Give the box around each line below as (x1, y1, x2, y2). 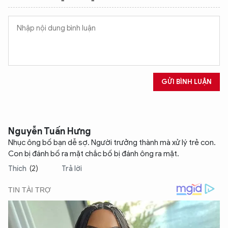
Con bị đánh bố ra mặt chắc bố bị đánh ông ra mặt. (8, 149, 179, 158)
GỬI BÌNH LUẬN (161, 77, 212, 86)
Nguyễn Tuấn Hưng (8, 126, 91, 137)
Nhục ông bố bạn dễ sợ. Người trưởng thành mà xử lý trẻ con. (8, 138, 216, 147)
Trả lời (62, 164, 82, 173)
